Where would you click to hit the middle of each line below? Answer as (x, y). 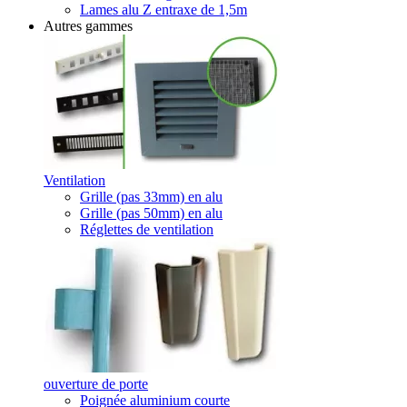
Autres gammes (88, 26)
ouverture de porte (96, 384)
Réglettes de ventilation (147, 229)
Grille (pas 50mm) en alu (151, 213)
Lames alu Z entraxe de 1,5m (164, 10)
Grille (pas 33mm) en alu (151, 197)
